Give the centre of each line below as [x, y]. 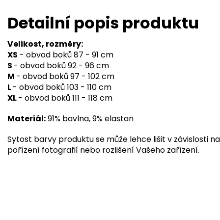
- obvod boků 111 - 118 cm [65, 98]
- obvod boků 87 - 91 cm [66, 55]
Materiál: [27, 118]
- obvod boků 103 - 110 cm [62, 87]
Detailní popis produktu [103, 23]
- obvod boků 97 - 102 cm [65, 76]
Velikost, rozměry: [45, 44]
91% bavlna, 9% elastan [90, 118]
